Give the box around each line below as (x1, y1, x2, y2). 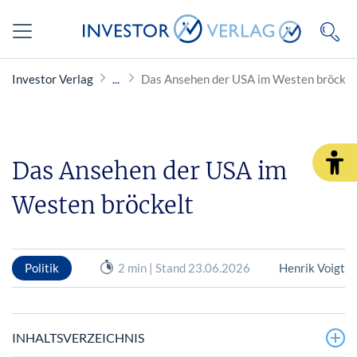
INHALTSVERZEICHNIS (12, 329, 144, 345)
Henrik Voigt (278, 260, 345, 275)
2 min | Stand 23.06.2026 (118, 260, 251, 275)
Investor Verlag (12, 72, 93, 86)
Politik (25, 260, 59, 275)
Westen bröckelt (12, 190, 194, 220)
